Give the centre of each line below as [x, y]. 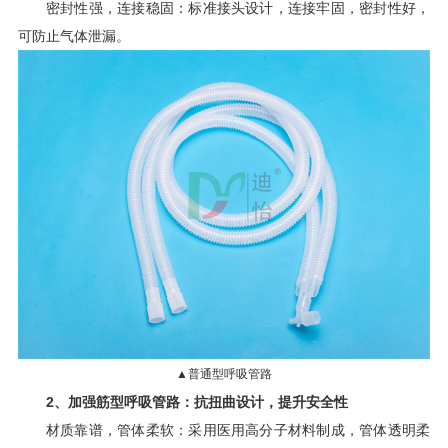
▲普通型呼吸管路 [223, 373]
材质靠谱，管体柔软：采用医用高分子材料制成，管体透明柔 [238, 429]
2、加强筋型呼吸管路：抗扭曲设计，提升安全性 [196, 401]
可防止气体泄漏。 [73, 35]
